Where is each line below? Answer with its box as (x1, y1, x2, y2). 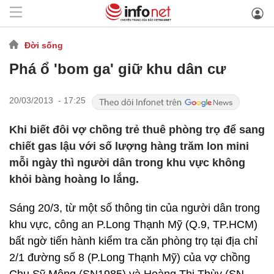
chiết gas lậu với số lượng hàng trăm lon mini (9, 140, 249, 152)
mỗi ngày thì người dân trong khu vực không (9, 157, 245, 169)
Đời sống (24, 40, 63, 50)
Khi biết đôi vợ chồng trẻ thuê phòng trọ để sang (9, 124, 265, 136)
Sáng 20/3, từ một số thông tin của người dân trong (9, 202, 260, 214)
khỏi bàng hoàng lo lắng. (9, 173, 139, 185)
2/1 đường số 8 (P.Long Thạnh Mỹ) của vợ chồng (9, 251, 250, 264)
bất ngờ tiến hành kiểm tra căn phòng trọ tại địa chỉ (9, 235, 257, 247)
